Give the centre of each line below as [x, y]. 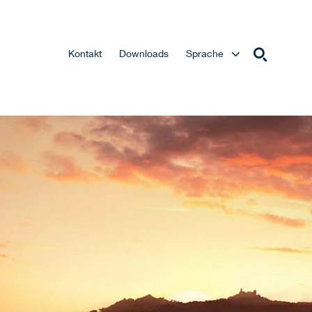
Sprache [205, 53]
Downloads [144, 53]
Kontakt [85, 53]
